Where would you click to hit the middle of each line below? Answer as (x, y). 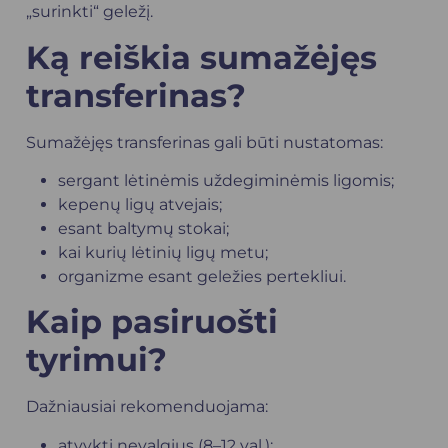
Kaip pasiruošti (152, 322)
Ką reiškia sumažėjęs (201, 57)
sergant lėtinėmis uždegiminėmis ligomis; (226, 180)
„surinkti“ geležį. (89, 12)
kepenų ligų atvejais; (140, 204)
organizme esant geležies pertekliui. (202, 276)
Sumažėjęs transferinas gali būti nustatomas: (204, 142)
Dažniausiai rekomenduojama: (147, 407)
